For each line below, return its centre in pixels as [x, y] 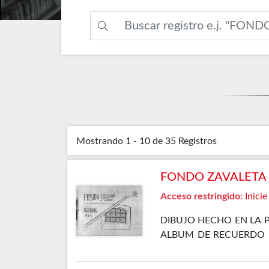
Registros [198, 141]
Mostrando [100, 141]
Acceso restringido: [201, 197]
